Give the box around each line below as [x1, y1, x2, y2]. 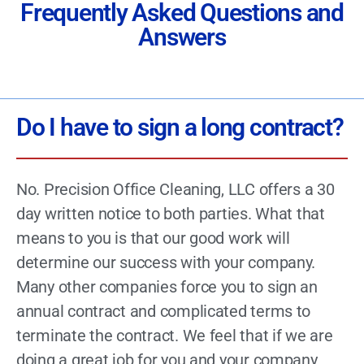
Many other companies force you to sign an [16, 276, 318, 297]
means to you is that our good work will [16, 227, 290, 248]
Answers [138, 22, 226, 51]
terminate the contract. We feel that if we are [16, 325, 333, 345]
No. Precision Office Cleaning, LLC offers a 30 [16, 179, 335, 199]
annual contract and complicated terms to [16, 301, 311, 321]
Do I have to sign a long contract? [16, 112, 344, 141]
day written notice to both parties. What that [16, 203, 325, 223]
